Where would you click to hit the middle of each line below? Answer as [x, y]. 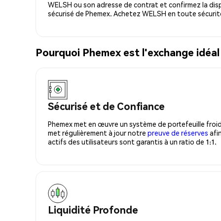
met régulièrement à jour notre [98, 132]
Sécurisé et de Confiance [106, 106]
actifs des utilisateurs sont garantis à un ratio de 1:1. [132, 141]
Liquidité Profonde [93, 209]
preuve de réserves [178, 132]
